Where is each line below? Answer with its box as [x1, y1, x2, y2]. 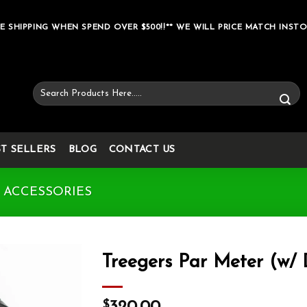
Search [33, 83, 60, 92]
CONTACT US [108, 145, 175, 155]
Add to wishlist [7, 285, 71, 296]
